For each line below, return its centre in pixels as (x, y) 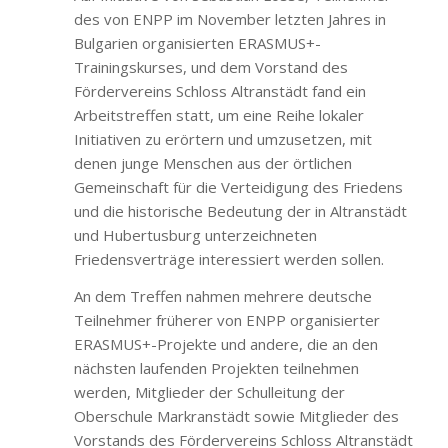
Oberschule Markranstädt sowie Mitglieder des (236, 415)
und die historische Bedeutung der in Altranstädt (240, 210)
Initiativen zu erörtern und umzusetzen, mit (222, 138)
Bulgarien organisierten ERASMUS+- (197, 42)
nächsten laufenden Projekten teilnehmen (216, 367)
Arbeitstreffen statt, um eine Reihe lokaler (218, 114)
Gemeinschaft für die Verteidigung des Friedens (238, 186)
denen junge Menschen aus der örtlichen (212, 162)
